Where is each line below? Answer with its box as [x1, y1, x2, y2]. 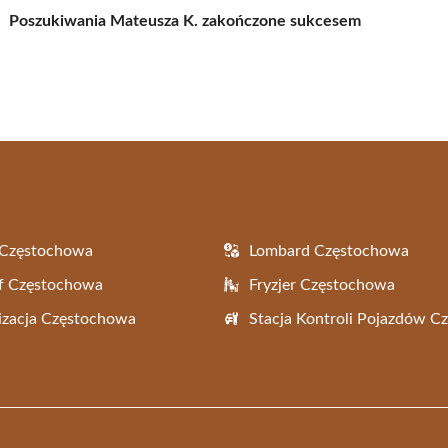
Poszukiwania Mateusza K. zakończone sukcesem [9, 12, 361, 29]
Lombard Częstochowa [249, 242, 409, 259]
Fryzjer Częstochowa [249, 276, 395, 293]
